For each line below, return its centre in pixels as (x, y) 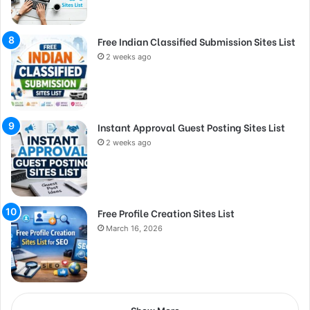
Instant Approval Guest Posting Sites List (191, 127)
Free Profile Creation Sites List (166, 212)
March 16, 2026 (134, 228)
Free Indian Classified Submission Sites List (197, 41)
